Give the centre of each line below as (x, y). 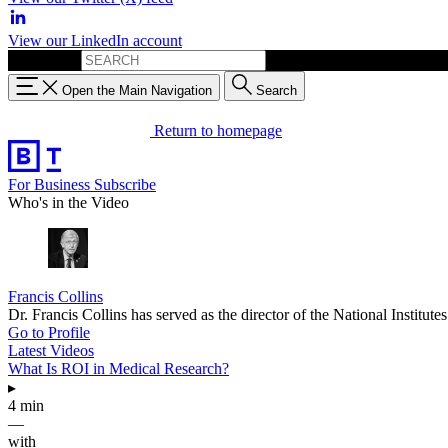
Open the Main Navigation (137, 90)
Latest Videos (51, 350)
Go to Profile (49, 332)
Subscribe (125, 184)
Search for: (42, 59)
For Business (51, 184)
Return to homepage (218, 130)
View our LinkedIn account (95, 40)
